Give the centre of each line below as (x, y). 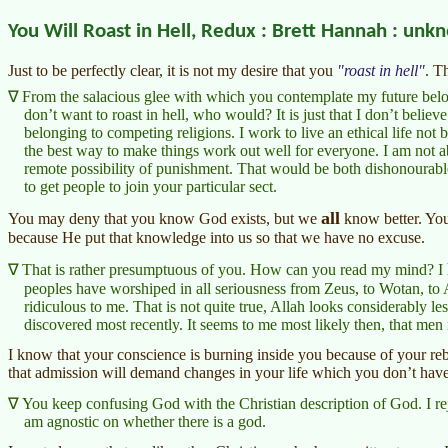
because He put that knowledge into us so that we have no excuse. (216, 237)
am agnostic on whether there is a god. (145, 421)
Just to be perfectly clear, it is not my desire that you (172, 71)
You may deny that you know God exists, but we (164, 218)
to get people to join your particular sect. (150, 186)
